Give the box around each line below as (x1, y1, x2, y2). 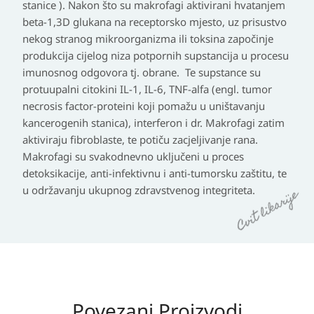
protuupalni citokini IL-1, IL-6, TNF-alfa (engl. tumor (22, 82, 272, 96)
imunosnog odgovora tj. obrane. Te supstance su (22, 65, 261, 79)
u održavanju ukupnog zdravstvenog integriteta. (22, 183, 255, 197)
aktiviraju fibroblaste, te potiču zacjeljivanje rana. (22, 132, 258, 146)
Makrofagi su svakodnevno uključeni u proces (22, 149, 244, 163)
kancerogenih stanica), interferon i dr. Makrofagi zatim (22, 116, 285, 130)
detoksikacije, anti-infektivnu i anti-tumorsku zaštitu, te (22, 166, 287, 180)
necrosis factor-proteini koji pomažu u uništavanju (22, 99, 265, 113)
